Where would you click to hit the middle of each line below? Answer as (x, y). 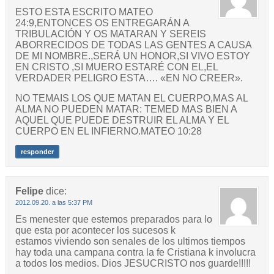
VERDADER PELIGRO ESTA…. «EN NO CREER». (129, 78)
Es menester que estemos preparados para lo (113, 219)
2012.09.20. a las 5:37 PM (54, 202)
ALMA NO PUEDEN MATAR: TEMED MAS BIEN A (126, 109)
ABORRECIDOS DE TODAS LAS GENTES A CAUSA (133, 45)
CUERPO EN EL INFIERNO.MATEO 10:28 (108, 131)
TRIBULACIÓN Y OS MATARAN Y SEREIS (110, 34)
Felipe (29, 191)
